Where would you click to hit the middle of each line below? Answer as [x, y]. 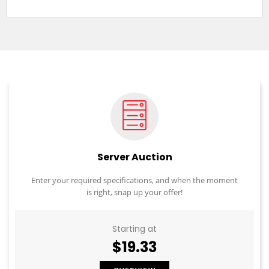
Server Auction [134, 157]
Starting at [134, 229]
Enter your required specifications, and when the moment [134, 180]
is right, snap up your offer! [134, 192]
